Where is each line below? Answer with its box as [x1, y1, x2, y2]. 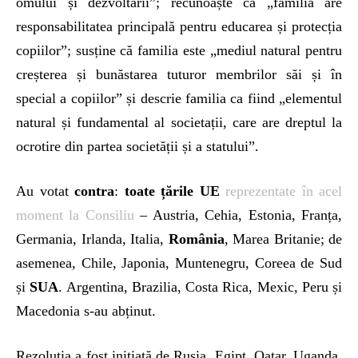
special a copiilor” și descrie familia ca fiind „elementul [16, 90, 342, 107]
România [168, 231, 225, 248]
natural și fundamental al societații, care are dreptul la [16, 114, 342, 131]
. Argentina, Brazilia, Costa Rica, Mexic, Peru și [58, 279, 342, 296]
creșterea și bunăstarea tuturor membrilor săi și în [16, 66, 342, 83]
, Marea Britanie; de [224, 231, 342, 248]
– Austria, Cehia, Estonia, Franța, [133, 207, 343, 224]
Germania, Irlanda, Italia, [16, 231, 169, 248]
